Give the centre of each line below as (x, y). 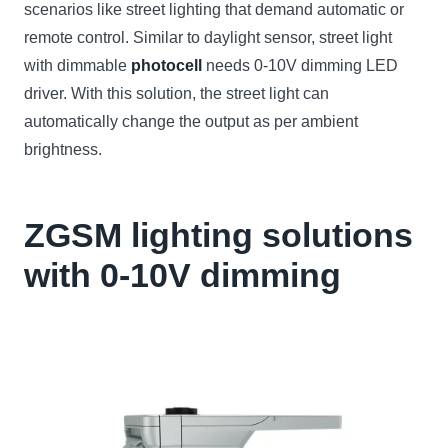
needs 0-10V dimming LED (300, 66)
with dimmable (77, 66)
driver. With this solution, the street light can (176, 94)
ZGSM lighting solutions (218, 235)
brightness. (63, 150)
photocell (166, 66)
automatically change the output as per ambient (191, 122)
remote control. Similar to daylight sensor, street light (208, 38)
